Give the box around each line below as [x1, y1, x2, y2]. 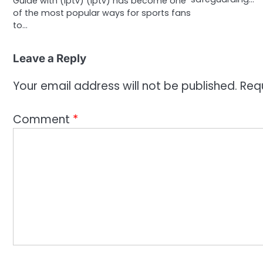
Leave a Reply [13, 51, 86, 65]
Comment [13, 111, 73, 127]
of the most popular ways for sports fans [13, 6, 191, 19]
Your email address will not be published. [13, 78, 237, 94]
